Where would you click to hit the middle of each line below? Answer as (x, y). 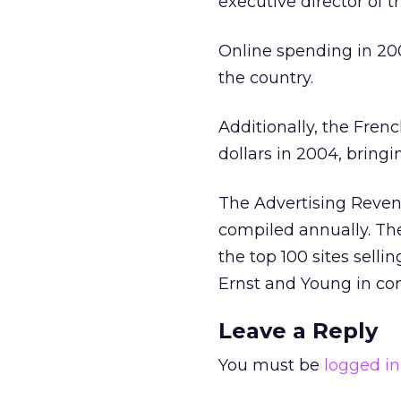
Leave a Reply (298, 331)
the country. (266, 78)
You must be (271, 365)
